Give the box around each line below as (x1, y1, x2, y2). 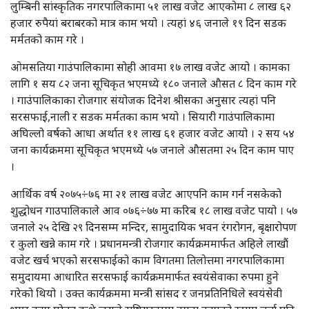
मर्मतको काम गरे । (10, 31, 84, 47)
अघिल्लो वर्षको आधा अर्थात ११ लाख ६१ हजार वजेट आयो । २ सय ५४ (10, 125, 295, 141)
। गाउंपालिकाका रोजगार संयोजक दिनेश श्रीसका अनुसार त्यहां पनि (10, 92, 276, 108)
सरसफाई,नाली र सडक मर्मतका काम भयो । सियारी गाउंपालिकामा (10, 108, 275, 124)
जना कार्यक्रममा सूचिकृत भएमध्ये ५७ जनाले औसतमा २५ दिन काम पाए (10, 141, 294, 157)
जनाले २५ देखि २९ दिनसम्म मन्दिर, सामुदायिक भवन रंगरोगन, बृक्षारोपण (10, 219, 297, 235)
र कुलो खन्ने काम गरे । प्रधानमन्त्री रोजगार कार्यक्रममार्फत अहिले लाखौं (10, 235, 288, 251)
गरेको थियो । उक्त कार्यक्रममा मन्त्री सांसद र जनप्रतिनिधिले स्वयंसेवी (10, 285, 282, 301)
